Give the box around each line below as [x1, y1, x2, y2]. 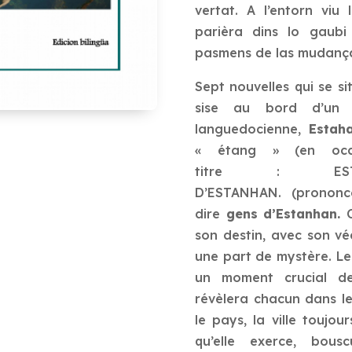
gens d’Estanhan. [225, 205, 346, 222]
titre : [195, 163, 335, 179]
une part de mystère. [195, 247, 336, 264]
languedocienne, [195, 120, 309, 137]
